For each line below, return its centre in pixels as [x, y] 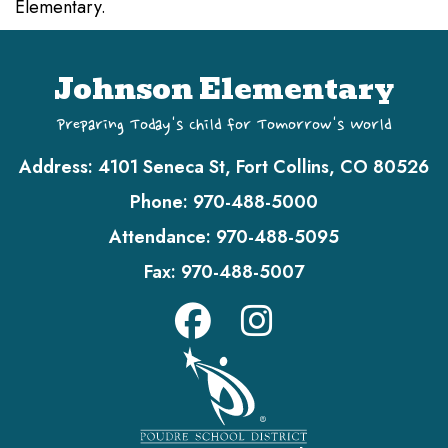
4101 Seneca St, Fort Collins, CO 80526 [263, 167]
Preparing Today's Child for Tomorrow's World [224, 125]
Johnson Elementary [224, 89]
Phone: [159, 202]
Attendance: [160, 237]
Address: [58, 167]
